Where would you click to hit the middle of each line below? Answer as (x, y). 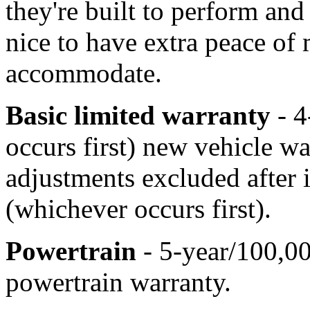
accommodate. (84, 73)
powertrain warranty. (118, 282)
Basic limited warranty (138, 116)
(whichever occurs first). (138, 209)
